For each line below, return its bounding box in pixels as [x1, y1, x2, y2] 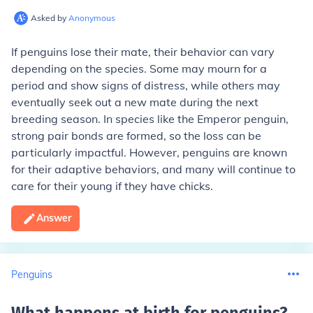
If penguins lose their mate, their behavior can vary [11, 45, 275, 59]
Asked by [31, 13, 68, 23]
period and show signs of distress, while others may [11, 78, 280, 92]
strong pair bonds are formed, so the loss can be [11, 129, 261, 143]
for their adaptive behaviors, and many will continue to [11, 162, 296, 176]
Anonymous [68, 13, 115, 23]
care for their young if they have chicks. [11, 179, 213, 193]
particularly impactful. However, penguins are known [11, 145, 287, 159]
